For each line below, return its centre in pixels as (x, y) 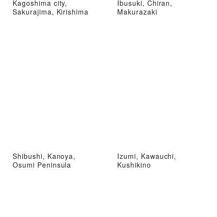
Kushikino (134, 164)
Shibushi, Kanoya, (44, 156)
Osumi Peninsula (42, 164)
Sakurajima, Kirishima (51, 11)
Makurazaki (137, 11)
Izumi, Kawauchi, (147, 156)
